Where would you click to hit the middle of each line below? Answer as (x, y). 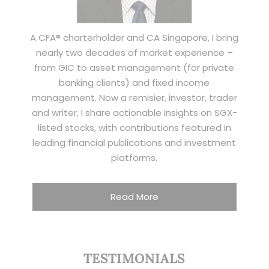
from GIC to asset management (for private (134, 67)
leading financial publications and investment (134, 142)
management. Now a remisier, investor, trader (134, 97)
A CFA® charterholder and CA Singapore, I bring (134, 37)
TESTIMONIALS (134, 258)
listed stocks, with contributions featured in (134, 127)
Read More (134, 197)
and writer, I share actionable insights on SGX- (134, 112)
